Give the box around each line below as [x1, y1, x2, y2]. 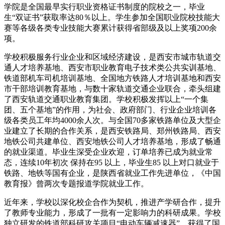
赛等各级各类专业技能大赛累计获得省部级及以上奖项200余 [4, 23, 217, 32]
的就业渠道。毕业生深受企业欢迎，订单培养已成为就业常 [4, 147, 213, 156]
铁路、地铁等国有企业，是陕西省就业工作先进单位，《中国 [4, 168, 221, 177]
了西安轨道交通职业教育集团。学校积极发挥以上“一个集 [4, 94, 208, 103]
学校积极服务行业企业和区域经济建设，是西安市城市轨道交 [4, 52, 221, 61]
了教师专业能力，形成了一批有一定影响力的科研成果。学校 [4, 208, 221, 217]
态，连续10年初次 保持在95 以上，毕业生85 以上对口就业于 [4, 158, 219, 167]
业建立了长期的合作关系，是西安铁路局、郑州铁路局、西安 [4, 126, 221, 135]
